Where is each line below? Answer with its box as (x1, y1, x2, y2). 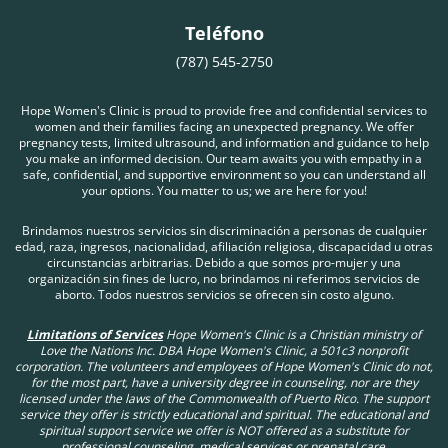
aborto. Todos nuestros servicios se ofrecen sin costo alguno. (54, 285, 394, 303)
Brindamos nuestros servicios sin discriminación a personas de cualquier (21, 221, 427, 239)
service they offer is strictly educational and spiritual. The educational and (20, 405, 428, 423)
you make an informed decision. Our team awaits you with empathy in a (26, 149, 422, 167)
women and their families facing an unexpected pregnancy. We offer (34, 117, 414, 135)
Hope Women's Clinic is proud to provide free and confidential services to (21, 101, 427, 119)
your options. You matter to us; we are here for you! (81, 181, 367, 199)
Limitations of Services (27, 325, 163, 343)
